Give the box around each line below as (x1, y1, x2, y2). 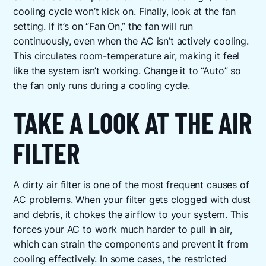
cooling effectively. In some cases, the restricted (13, 253, 227, 265)
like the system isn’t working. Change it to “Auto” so (13, 65, 242, 77)
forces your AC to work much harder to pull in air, (13, 223, 232, 235)
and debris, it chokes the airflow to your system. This (13, 208, 248, 220)
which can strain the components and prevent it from (13, 238, 248, 250)
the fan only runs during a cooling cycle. (13, 80, 190, 92)
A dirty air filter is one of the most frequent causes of (13, 179, 249, 191)
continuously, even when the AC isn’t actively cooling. (13, 36, 249, 47)
